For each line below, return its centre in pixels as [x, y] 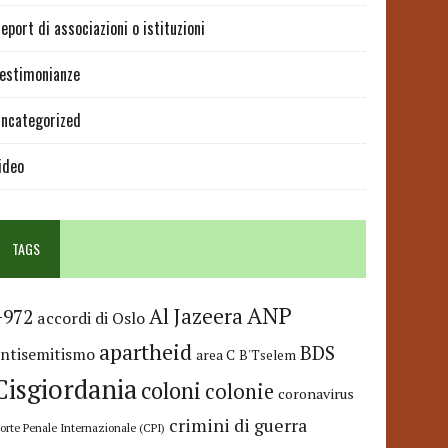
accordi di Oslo [91, 318]
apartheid [146, 352]
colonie [240, 392]
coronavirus [316, 394]
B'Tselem [268, 355]
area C [216, 355]
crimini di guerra [238, 425]
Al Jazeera [196, 317]
